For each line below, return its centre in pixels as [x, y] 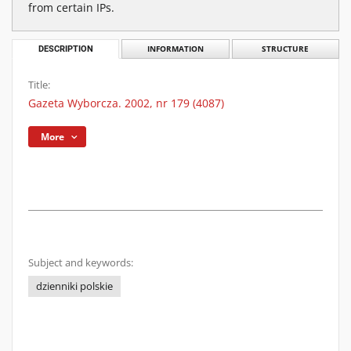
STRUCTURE [286, 49]
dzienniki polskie [74, 286]
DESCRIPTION [65, 49]
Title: [39, 85]
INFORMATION [175, 49]
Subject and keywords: [81, 263]
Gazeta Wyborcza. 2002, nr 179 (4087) [126, 103]
